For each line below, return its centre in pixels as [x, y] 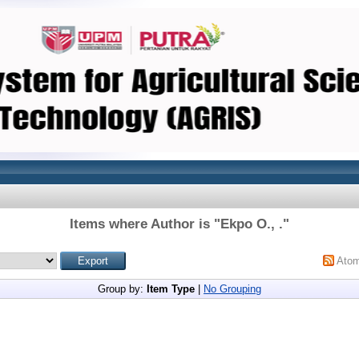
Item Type [171, 289]
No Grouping [232, 289]
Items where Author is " [145, 224]
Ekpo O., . [252, 224]
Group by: [122, 289]
